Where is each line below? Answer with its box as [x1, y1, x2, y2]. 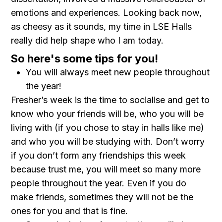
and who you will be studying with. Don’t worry [11, 136, 205, 147]
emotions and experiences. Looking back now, [11, 7, 202, 18]
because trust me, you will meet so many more [11, 164, 201, 174]
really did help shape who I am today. [11, 35, 166, 46]
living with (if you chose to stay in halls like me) [11, 122, 205, 133]
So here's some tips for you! [11, 52, 159, 65]
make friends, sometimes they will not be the [11, 192, 194, 202]
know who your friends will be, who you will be [11, 109, 204, 119]
